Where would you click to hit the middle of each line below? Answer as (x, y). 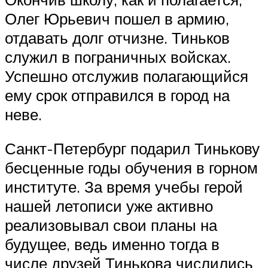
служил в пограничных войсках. (118, 57)
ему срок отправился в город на (117, 95)
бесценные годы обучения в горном (131, 168)
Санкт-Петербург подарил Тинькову (132, 149)
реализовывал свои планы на (111, 225)
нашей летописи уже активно (109, 206)
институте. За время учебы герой (124, 187)
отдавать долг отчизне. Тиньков (117, 37)
